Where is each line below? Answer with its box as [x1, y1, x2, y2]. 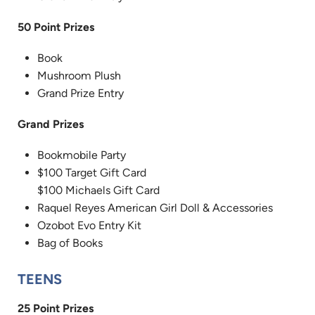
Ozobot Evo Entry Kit [37, 219, 141, 233]
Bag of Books [37, 236, 103, 250]
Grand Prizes [18, 117, 84, 131]
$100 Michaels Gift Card [37, 184, 160, 198]
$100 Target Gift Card [37, 166, 146, 180]
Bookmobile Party [37, 148, 126, 162]
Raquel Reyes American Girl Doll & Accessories [37, 201, 273, 215]
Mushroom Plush [37, 69, 121, 83]
